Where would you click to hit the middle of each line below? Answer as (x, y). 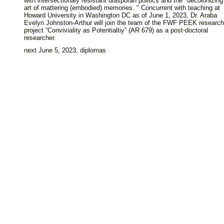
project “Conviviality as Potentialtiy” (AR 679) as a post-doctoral (116, 30)
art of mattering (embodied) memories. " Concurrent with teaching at (122, 8)
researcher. (40, 38)
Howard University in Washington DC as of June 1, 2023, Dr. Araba (120, 15)
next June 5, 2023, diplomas (65, 50)
